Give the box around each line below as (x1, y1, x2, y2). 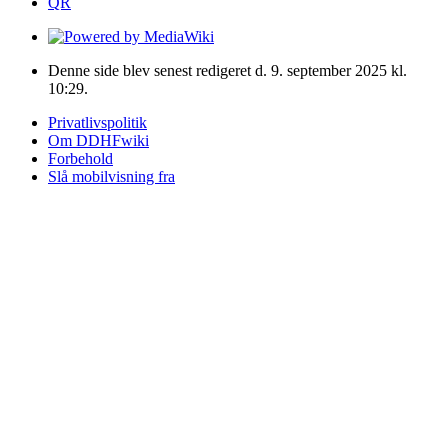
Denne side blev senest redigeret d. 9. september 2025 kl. (48, 61, 407, 79)
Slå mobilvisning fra (48, 167, 175, 185)
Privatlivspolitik (48, 113, 147, 131)
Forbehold (48, 149, 113, 167)
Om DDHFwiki (48, 131, 149, 149)
